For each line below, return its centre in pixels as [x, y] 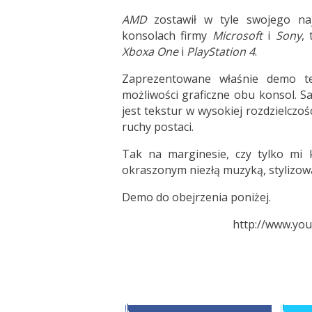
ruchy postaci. [157, 127]
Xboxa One [151, 52]
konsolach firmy [167, 36]
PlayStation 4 [220, 52]
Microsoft [237, 36]
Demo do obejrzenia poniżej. [196, 197]
